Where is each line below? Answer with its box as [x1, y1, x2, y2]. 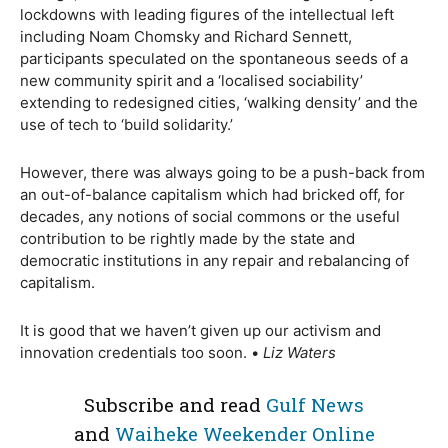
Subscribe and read [84, 392, 266, 417]
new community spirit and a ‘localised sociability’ [20, 71, 363, 90]
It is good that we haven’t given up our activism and [20, 321, 381, 340]
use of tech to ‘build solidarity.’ [20, 115, 233, 134]
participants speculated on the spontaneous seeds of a [20, 49, 408, 68]
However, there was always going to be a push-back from [20, 163, 425, 182]
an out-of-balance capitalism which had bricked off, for [20, 185, 405, 204]
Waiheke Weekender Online [114, 421, 375, 446]
